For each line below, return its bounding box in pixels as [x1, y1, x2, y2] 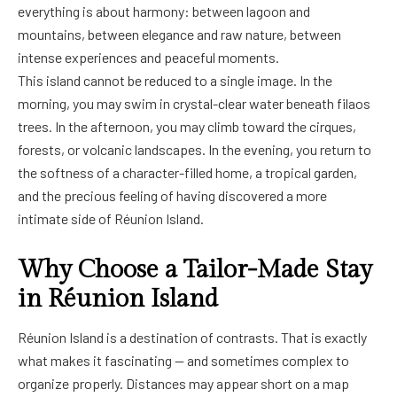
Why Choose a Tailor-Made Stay [18, 254, 372, 284]
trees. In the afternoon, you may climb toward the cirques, [18, 118, 356, 135]
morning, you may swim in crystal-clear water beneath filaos [18, 95, 370, 112]
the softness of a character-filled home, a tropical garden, [18, 164, 357, 181]
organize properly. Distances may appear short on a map [18, 374, 349, 392]
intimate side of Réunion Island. [18, 210, 204, 227]
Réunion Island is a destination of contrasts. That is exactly [18, 328, 367, 346]
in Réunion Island [18, 284, 218, 314]
